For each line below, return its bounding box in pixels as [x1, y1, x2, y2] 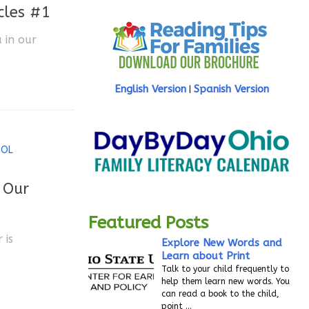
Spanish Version [194, 82, 269, 95]
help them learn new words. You [161, 277, 290, 287]
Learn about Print [161, 250, 250, 263]
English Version [114, 82, 186, 95]
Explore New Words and [161, 237, 283, 250]
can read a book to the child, [161, 289, 280, 299]
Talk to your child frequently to [161, 264, 290, 275]
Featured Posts [88, 212, 208, 234]
